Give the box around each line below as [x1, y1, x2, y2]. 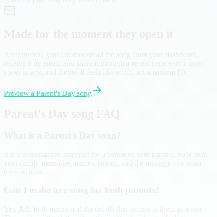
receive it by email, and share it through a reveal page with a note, [4, 59, 204, 68]
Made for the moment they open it [4, 28, 173, 41]
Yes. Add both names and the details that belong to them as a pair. [4, 205, 203, 214]
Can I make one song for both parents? [4, 185, 160, 196]
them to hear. [4, 167, 43, 176]
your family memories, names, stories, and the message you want [4, 158, 201, 167]
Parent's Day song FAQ [4, 107, 120, 120]
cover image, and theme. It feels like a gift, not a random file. [4, 68, 189, 77]
